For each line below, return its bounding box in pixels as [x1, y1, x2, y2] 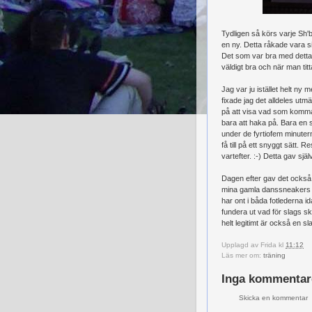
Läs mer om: [221, 251, 263, 260]
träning [263, 251, 286, 260]
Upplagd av [221, 241, 260, 249]
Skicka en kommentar [239, 294, 308, 302]
